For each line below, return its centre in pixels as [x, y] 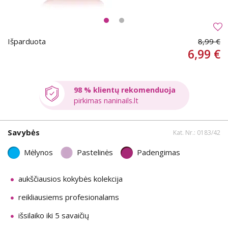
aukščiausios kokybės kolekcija [70, 179]
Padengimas [159, 152]
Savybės [24, 132]
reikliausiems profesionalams [69, 197]
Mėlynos [38, 152]
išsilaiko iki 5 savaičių [54, 216]
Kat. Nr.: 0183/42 [197, 132]
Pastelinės [95, 152]
